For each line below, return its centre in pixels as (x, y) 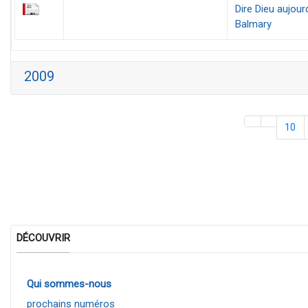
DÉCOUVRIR (43, 238)
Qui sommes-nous (69, 284)
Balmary (253, 24)
